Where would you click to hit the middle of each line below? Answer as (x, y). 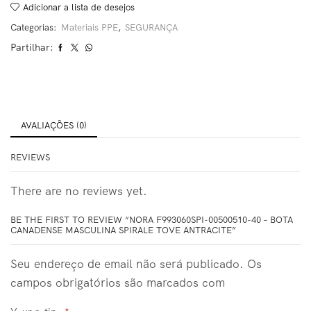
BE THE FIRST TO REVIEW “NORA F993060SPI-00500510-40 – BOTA (152, 220)
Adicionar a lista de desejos (79, 7)
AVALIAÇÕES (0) (54, 125)
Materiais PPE (90, 27)
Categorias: (35, 27)
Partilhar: (32, 48)
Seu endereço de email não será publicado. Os (136, 264)
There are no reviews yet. (79, 191)
